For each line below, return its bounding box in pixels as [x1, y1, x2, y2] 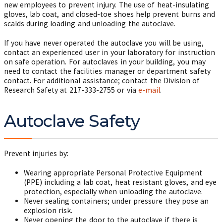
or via [114, 85, 139, 95]
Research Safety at [3, 85, 69, 95]
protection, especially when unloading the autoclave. [23, 187, 203, 196]
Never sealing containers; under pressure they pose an [23, 196, 209, 206]
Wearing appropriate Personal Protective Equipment [23, 168, 203, 177]
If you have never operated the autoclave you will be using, [3, 38, 204, 48]
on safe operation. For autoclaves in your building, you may [3, 57, 206, 66]
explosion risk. [23, 206, 73, 215]
